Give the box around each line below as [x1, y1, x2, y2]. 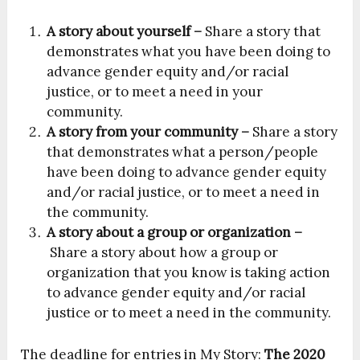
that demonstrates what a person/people [47, 143, 319, 162]
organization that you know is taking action [47, 264, 331, 282]
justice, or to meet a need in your [47, 83, 264, 101]
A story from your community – [47, 123, 253, 141]
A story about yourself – [47, 22, 206, 41]
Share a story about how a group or [50, 243, 279, 262]
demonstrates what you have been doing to [47, 43, 331, 61]
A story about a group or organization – [47, 223, 303, 242]
